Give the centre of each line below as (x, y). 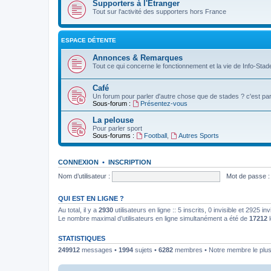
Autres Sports (198, 135)
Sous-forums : (113, 135)
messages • (99, 250)
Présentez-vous (164, 103)
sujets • (146, 250)
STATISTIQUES (82, 238)
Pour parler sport (117, 128)
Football (155, 135)
